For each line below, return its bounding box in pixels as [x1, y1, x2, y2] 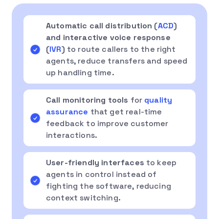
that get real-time [88, 106, 162, 117]
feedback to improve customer [46, 118, 169, 129]
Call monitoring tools [46, 94, 131, 105]
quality [144, 94, 173, 105]
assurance [46, 106, 88, 117]
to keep [144, 157, 177, 168]
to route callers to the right [65, 44, 176, 54]
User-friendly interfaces [46, 157, 144, 168]
